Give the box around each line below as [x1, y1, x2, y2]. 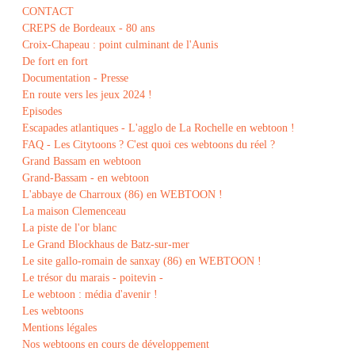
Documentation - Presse [22, 72, 128, 84]
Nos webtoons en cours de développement [22, 338, 209, 350]
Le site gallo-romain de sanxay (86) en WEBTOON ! [22, 255, 261, 267]
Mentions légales [22, 322, 97, 334]
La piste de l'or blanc [22, 222, 116, 234]
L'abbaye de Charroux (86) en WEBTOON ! [22, 189, 223, 200]
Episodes [22, 105, 62, 117]
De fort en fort [22, 55, 88, 67]
